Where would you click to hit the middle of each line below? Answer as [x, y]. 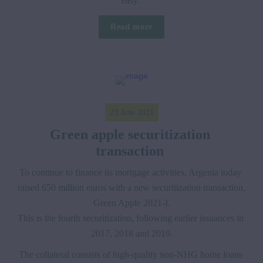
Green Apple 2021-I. [131, 203]
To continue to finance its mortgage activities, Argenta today [130, 172]
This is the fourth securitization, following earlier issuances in [131, 218]
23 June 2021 [131, 112]
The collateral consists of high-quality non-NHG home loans [130, 254]
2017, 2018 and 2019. [131, 233]
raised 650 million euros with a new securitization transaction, [131, 187]
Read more [131, 27]
